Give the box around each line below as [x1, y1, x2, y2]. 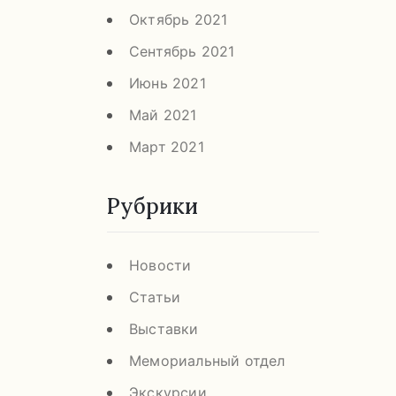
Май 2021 [129, 105, 197, 124]
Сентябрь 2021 [129, 42, 235, 60]
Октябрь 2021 [129, 10, 228, 28]
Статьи [129, 287, 181, 306]
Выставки [129, 319, 199, 338]
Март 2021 [129, 137, 204, 156]
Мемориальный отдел [129, 351, 286, 369]
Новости [129, 255, 192, 274]
